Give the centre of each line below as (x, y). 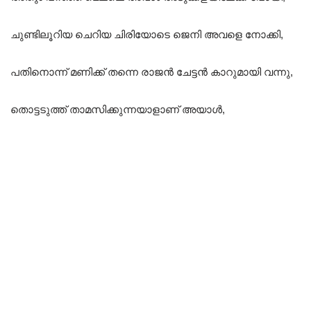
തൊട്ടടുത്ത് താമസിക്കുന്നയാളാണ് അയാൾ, (118, 110)
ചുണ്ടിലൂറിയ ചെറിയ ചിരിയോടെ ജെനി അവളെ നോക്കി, (147, 35)
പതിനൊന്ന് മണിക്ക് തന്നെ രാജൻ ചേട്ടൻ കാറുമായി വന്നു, (152, 72)
